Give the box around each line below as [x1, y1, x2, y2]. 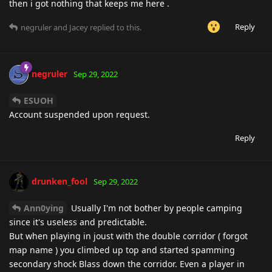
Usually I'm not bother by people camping [69, 202, 242, 214]
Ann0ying [24, 202, 64, 214]
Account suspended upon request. [9, 108, 150, 120]
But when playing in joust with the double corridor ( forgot [9, 229, 248, 242]
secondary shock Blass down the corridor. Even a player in [9, 257, 245, 270]
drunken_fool [32, 175, 87, 187]
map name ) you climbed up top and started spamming [9, 243, 235, 256]
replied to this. [88, 21, 141, 33]
